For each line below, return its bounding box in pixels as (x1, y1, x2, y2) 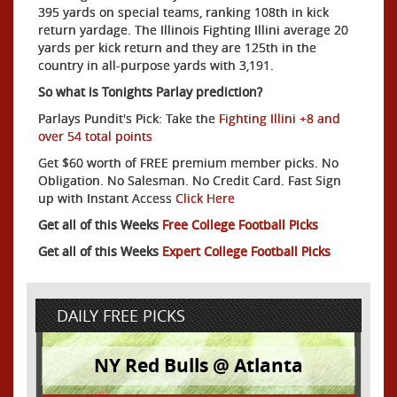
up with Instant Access (38, 189, 175, 206)
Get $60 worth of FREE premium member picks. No (38, 153, 339, 171)
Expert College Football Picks (162, 242, 331, 260)
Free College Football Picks (162, 215, 318, 233)
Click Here (175, 189, 235, 206)
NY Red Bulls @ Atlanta (94, 352, 303, 378)
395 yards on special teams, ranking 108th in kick (38, 3, 329, 20)
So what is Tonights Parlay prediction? (38, 82, 262, 100)
